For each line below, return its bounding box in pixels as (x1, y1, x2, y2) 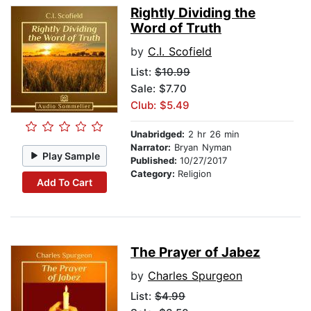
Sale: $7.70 (131, 82, 187, 96)
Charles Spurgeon (148, 269, 242, 283)
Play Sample (42, 149, 101, 162)
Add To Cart (36, 176, 92, 188)
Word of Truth (131, 20, 221, 37)
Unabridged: (131, 128, 185, 140)
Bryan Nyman (171, 142, 232, 153)
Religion (178, 168, 212, 180)
